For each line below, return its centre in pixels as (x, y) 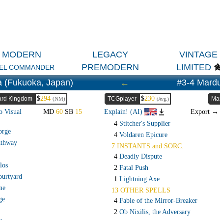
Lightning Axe (139, 179)
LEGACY (110, 54)
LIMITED (194, 68)
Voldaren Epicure (143, 135)
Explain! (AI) (124, 112)
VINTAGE (198, 54)
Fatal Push (134, 168)
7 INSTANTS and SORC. (148, 146)
